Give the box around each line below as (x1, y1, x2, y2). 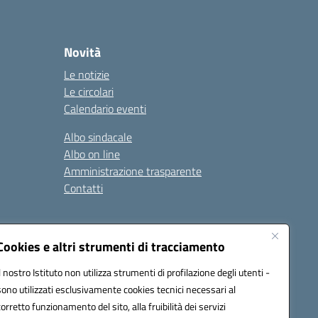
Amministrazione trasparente (64, 163, 202, 180)
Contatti (64, 180, 103, 197)
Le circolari (64, 83, 114, 100)
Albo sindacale (64, 128, 132, 146)
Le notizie (64, 66, 109, 83)
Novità (64, 43, 101, 62)
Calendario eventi (64, 100, 146, 117)
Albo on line (64, 146, 120, 163)
